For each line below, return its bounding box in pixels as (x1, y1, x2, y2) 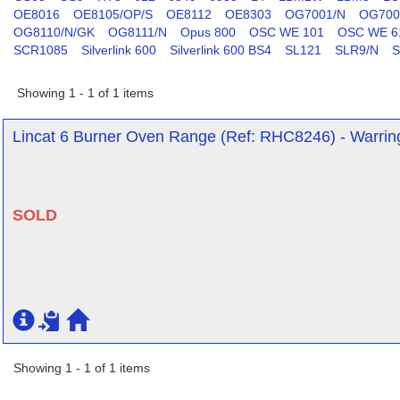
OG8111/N (108, 25, 167, 39)
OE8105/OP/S (73, 7, 153, 21)
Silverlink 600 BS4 (170, 43, 271, 57)
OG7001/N (285, 7, 346, 21)
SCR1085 (13, 43, 68, 57)
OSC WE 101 (249, 25, 324, 39)
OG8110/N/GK (13, 25, 95, 39)
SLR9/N (335, 43, 379, 57)
